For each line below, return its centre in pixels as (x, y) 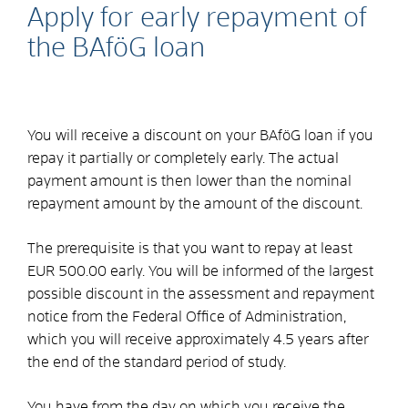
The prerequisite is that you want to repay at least (190, 248)
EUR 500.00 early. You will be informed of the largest (200, 271)
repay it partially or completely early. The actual (183, 158)
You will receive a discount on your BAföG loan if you (200, 135)
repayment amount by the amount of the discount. (195, 204)
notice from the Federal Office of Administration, (187, 316)
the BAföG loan (116, 48)
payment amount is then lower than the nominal (189, 181)
